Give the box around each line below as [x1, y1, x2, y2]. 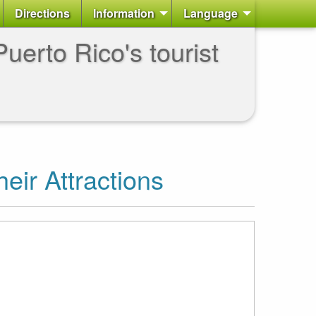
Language [183, 5, 238, 22]
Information [93, 5, 154, 22]
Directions [15, 5, 70, 22]
